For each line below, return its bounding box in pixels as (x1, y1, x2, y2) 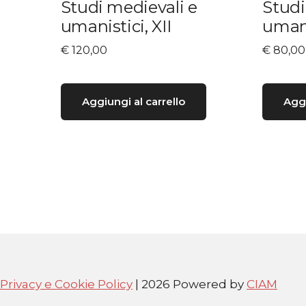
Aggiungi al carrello (81, 95, 185, 109)
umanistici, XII (60, 16, 171, 36)
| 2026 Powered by (133, 277, 247, 292)
